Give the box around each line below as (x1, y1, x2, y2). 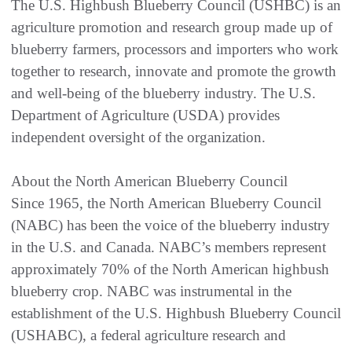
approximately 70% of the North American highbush (11, 260, 329, 277)
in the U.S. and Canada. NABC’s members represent (11, 238, 326, 255)
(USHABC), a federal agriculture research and (11, 326, 286, 343)
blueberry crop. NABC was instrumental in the (11, 282, 291, 299)
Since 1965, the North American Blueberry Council (11, 194, 321, 211)
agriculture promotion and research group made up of (11, 18, 332, 35)
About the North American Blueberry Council (11, 172, 288, 189)
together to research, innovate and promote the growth (11, 62, 336, 79)
